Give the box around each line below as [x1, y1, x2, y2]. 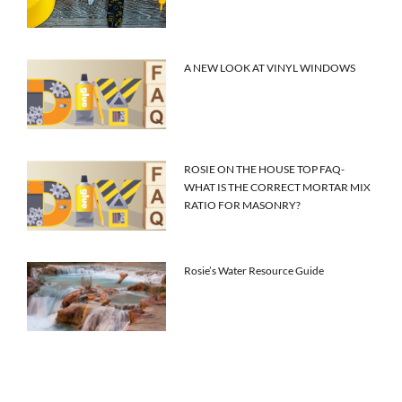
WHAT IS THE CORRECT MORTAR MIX [184, 180, 371, 195]
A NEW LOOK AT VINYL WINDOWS [184, 61, 356, 75]
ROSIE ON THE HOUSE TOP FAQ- [184, 162, 345, 177]
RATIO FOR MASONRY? [184, 198, 301, 213]
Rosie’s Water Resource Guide [184, 263, 325, 277]
